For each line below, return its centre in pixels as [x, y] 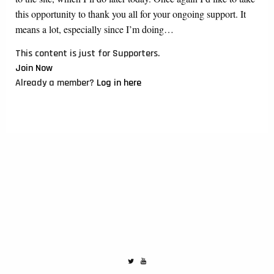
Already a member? [56, 83]
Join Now [34, 68]
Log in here [119, 83]
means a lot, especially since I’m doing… [94, 29]
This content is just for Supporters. [87, 53]
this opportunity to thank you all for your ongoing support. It [131, 13]
